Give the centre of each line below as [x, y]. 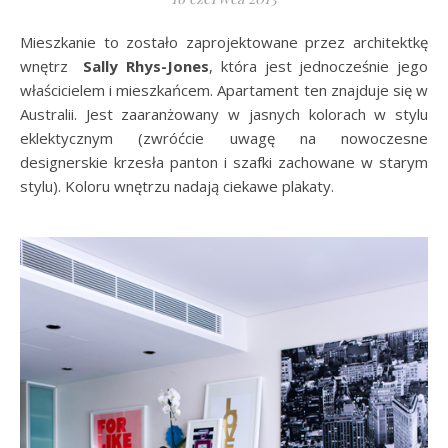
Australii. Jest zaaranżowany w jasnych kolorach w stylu [224, 114]
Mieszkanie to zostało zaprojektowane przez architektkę [26, 42]
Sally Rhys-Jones [146, 66]
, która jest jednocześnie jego [319, 66]
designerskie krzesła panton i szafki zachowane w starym [224, 162]
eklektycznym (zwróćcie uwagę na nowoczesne [224, 138]
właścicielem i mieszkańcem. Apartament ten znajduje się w [224, 90]
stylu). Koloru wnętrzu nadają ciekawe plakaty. [177, 186]
